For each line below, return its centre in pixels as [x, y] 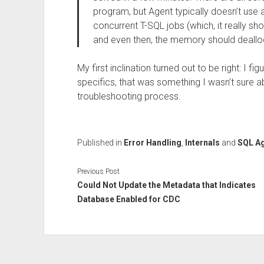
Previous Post [98, 171]
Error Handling [152, 143]
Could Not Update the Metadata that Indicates [166, 185]
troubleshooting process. [129, 96]
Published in [100, 143]
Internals [202, 143]
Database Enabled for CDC [128, 199]
